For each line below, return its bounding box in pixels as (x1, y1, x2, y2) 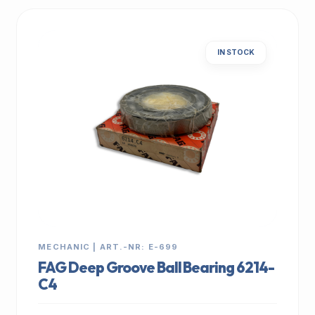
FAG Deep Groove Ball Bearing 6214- (38, 258, 274, 276)
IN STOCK (217, 48, 255, 57)
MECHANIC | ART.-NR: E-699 (38, 242, 179, 252)
